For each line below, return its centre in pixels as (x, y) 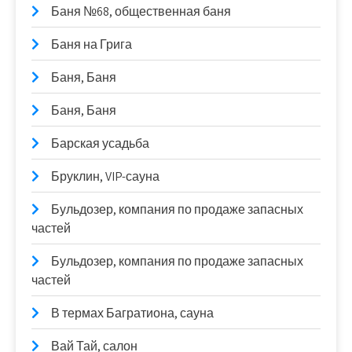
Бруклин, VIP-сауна (105, 176)
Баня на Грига (92, 44)
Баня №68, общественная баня (141, 11)
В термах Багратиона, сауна (132, 313)
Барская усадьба (100, 143)
